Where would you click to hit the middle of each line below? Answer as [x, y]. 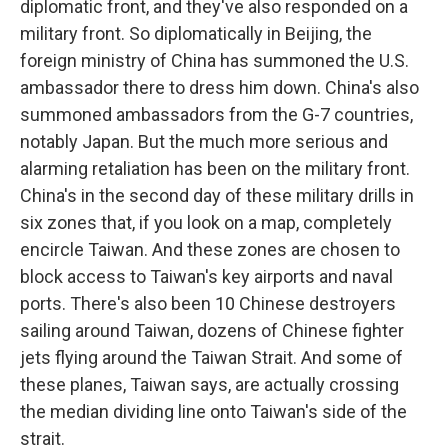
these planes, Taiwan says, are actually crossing [209, 384]
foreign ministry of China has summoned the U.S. [214, 60]
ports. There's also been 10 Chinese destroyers [208, 303]
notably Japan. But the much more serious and [204, 141]
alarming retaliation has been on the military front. [215, 168]
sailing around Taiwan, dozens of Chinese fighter [212, 330]
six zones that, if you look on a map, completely [206, 222]
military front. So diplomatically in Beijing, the [196, 33]
